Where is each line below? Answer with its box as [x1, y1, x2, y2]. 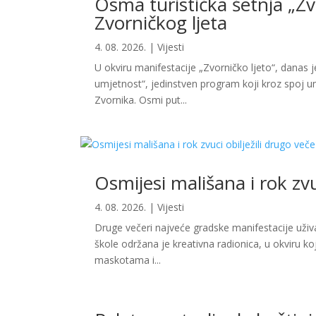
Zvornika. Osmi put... [95, 93, 188, 107]
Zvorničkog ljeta [95, 10, 228, 36]
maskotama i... [95, 253, 162, 267]
